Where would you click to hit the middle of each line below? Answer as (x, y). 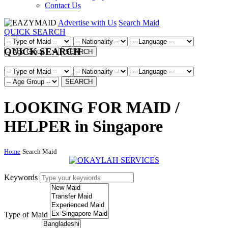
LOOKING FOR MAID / (92, 107)
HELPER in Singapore (83, 126)
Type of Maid (26, 215)
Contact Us (63, 5)
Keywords (21, 178)
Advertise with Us (87, 23)
